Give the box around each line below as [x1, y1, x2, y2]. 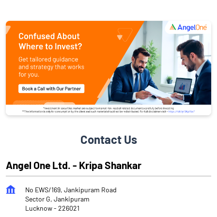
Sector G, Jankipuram [25, 195, 90, 203]
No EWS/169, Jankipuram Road [25, 186, 117, 194]
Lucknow [25, 204, 52, 213]
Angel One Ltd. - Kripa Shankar [6, 159, 141, 171]
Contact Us [80, 132, 137, 147]
